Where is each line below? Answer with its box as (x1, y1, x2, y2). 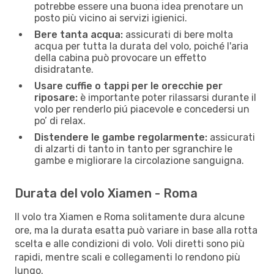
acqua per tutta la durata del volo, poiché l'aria (34, 40, 248, 52)
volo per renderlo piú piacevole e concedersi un (34, 103, 250, 115)
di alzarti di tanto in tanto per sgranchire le (34, 143, 232, 155)
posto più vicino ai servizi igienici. (34, 12, 187, 24)
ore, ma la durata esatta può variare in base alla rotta (15, 224, 257, 236)
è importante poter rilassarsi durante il (78, 91, 256, 103)
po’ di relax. (34, 114, 86, 127)
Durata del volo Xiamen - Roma (15, 185, 198, 201)
